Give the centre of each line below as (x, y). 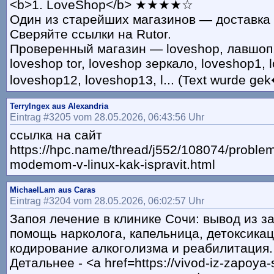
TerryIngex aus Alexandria (59, 106)
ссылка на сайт (56, 135)
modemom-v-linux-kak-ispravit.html (113, 165)
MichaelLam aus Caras (53, 190)
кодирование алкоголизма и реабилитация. (141, 248)
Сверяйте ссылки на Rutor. (91, 34)
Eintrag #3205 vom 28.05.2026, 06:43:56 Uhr (107, 117)
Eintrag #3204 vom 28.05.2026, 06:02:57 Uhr (107, 201)
